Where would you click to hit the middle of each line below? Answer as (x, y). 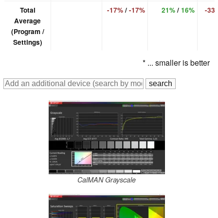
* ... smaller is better (176, 63)
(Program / (27, 32)
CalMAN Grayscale (107, 180)
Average (27, 21)
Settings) (27, 42)
